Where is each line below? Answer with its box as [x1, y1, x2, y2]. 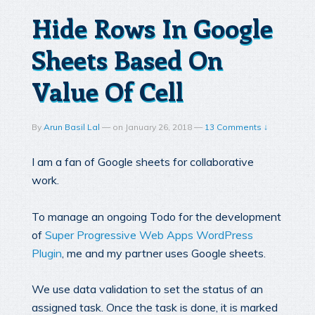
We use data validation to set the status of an [32, 282, 263, 297]
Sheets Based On [32, 41, 223, 77]
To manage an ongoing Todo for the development [32, 209, 281, 224]
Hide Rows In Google [32, 10, 273, 45]
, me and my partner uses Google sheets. [62, 245, 266, 260]
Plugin [32, 245, 62, 260]
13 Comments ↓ [205, 122, 268, 133]
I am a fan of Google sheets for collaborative [32, 154, 254, 169]
